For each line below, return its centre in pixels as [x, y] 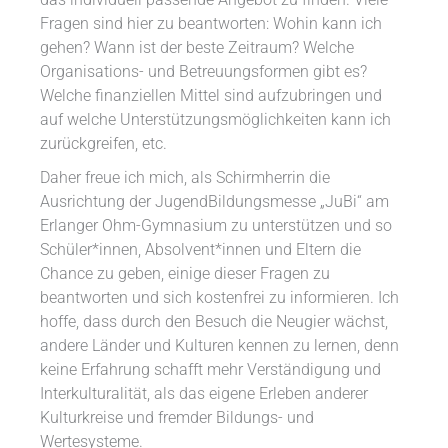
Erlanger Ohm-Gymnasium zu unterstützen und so [216, 226]
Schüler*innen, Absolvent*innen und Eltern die [201, 250]
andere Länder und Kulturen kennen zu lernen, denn [220, 346]
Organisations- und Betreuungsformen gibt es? [204, 71]
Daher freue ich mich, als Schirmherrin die [185, 178]
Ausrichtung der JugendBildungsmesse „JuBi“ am [215, 202]
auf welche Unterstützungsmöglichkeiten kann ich [216, 119]
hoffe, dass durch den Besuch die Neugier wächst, [214, 322]
